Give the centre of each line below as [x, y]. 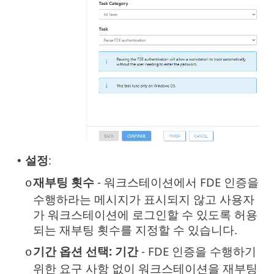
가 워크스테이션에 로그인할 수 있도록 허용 [145, 214]
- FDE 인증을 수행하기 [197, 251]
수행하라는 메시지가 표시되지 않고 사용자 [144, 199]
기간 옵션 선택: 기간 [86, 251]
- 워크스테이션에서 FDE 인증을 [176, 182]
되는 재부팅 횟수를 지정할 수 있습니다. [135, 229]
